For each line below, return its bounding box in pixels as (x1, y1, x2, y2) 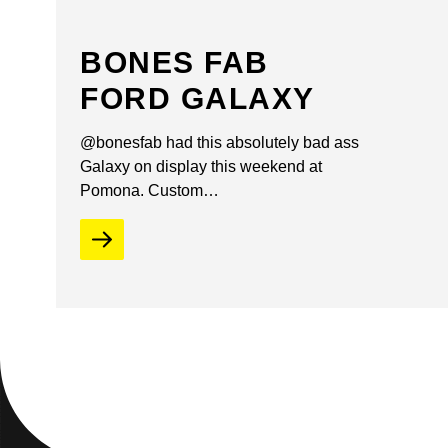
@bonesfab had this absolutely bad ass (80, 133, 359, 151)
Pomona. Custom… (80, 181, 219, 199)
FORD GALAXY (80, 81, 315, 115)
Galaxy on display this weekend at (80, 157, 322, 175)
